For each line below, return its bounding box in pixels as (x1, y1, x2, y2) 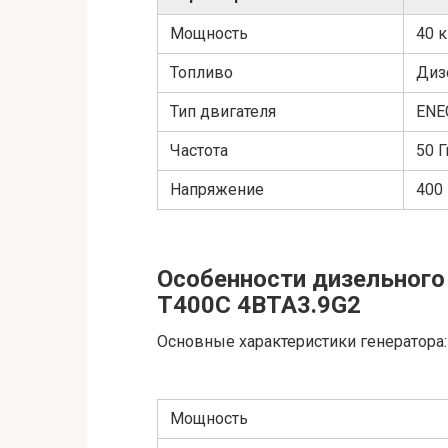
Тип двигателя (170, 102, 276, 122)
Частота (170, 141, 228, 161)
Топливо (170, 63, 233, 83)
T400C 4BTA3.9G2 (157, 291, 361, 320)
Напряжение (170, 180, 264, 200)
